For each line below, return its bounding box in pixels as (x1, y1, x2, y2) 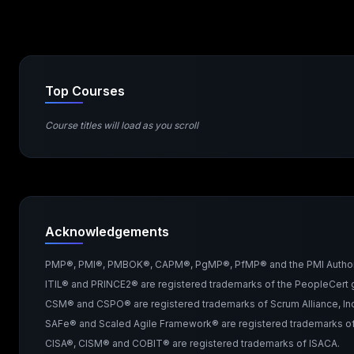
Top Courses (45, 83, 125, 99)
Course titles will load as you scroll (45, 119, 198, 131)
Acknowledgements (45, 224, 169, 239)
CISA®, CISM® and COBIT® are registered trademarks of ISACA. (45, 337, 340, 349)
